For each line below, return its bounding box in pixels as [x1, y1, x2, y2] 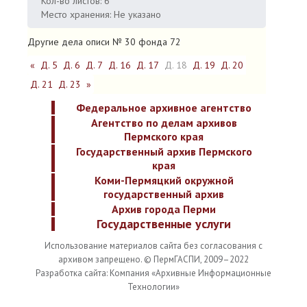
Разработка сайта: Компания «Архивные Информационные [36, 267, 271, 279]
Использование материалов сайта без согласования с [45, 240, 262, 251]
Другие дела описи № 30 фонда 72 [27, 36, 181, 48]
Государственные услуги [97, 216, 231, 232]
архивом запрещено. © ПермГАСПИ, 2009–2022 [58, 254, 249, 265]
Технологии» [127, 281, 180, 293]
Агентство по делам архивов [90, 116, 237, 130]
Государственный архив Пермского [75, 145, 252, 158]
